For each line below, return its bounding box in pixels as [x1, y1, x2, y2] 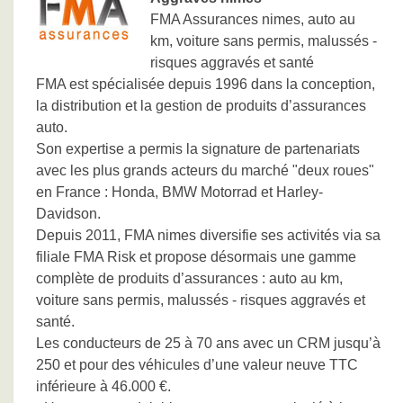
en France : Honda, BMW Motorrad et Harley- [36, 184, 323, 200]
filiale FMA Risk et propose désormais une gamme [36, 249, 356, 264]
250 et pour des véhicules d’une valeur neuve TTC [36, 357, 358, 372]
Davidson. [36, 206, 101, 221]
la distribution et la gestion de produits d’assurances [36, 98, 366, 113]
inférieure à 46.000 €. [36, 379, 171, 394]
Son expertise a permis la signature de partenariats [36, 141, 360, 157]
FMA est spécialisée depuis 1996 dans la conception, [36, 76, 375, 92]
